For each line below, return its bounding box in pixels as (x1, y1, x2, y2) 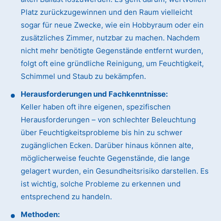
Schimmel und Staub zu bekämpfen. (21, 72, 147, 81)
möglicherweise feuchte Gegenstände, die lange (21, 153, 190, 163)
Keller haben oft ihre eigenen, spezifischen (21, 102, 171, 112)
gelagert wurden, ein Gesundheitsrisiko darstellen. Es (21, 166, 209, 176)
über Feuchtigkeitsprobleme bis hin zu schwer (21, 128, 183, 138)
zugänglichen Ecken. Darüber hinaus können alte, (21, 141, 194, 150)
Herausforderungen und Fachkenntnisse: (21, 89, 168, 99)
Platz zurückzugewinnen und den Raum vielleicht (21, 7, 193, 17)
